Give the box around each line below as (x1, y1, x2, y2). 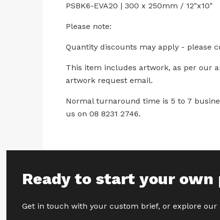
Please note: (66, 22, 112, 31)
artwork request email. (66, 76, 153, 85)
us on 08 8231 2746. (66, 109, 141, 118)
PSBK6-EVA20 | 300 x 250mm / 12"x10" (66, 1, 213, 10)
